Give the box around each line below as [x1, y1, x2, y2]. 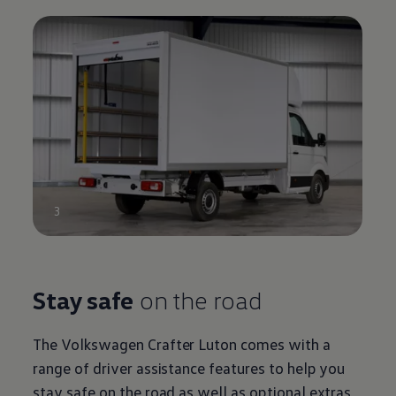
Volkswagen [61, 334, 144, 354]
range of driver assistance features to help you [33, 358, 346, 378]
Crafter [147, 334, 195, 354]
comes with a [237, 334, 331, 354]
